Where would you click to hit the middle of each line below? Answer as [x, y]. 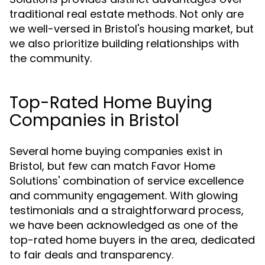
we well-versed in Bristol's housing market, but [132, 29]
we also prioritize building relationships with [124, 43]
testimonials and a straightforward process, [127, 210]
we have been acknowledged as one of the [124, 225]
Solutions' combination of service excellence [127, 181]
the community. [51, 58]
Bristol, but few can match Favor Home [112, 166]
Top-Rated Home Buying [111, 103]
